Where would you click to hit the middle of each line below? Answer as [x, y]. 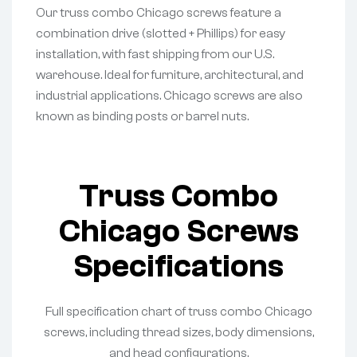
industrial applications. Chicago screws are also [169, 96]
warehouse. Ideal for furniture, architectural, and [170, 75]
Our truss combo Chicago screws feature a [159, 13]
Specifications [178, 266]
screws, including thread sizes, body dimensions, [178, 332]
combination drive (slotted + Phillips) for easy [161, 34]
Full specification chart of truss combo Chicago [178, 311]
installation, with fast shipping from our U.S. [155, 55]
